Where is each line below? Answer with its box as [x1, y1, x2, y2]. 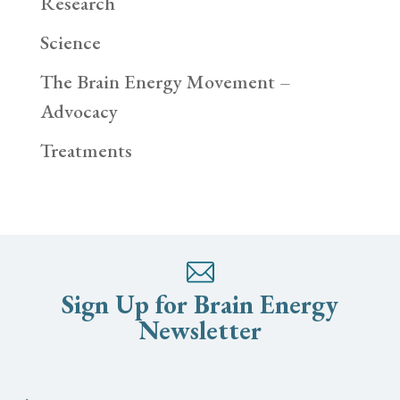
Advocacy [39, 98, 118, 125]
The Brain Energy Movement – [39, 69, 291, 96]
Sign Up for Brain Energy [62, 287, 338, 322]
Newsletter [138, 313, 262, 348]
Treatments [39, 137, 132, 164]
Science [39, 29, 101, 56]
